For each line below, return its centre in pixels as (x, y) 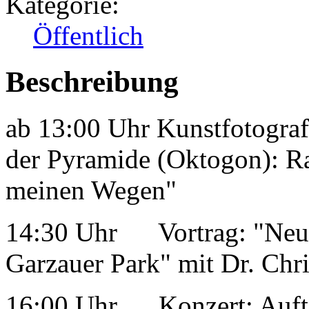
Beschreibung (92, 82)
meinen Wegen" (91, 190)
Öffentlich (88, 36)
